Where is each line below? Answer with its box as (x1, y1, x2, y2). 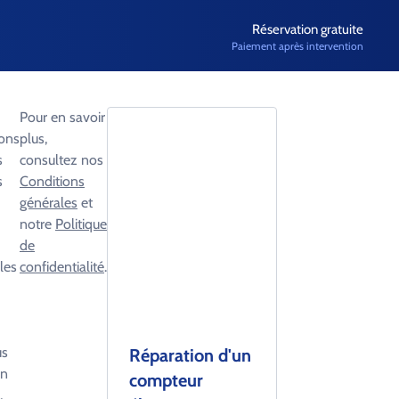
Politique (55, 216, 107, 232)
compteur (129, 370, 203, 391)
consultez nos (20, 151, 103, 168)
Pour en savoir (20, 109, 105, 126)
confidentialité (20, 258, 104, 275)
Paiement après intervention (232, 38, 363, 53)
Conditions (20, 173, 85, 190)
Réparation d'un (129, 345, 251, 366)
